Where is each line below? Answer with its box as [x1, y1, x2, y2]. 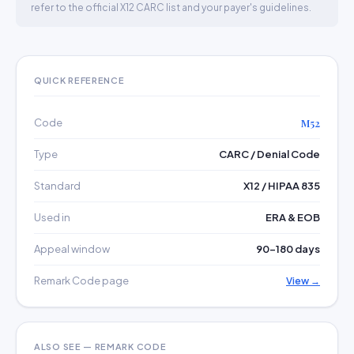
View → [286, 275, 320, 287]
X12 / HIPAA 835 [243, 179, 320, 192]
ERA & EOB [265, 211, 320, 224]
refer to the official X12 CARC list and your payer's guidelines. [31, 2, 311, 13]
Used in [34, 211, 70, 224]
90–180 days [256, 243, 320, 255]
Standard [34, 179, 81, 192]
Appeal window [34, 243, 110, 255]
